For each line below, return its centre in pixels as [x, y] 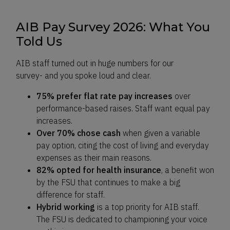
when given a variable [160, 133]
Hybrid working [66, 207]
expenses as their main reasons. [95, 158]
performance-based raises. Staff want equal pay [123, 108]
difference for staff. [72, 195]
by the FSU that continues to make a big [108, 182]
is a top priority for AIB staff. [147, 207]
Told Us [41, 41]
